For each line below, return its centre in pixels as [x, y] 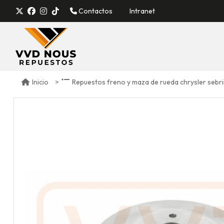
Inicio [40, 82]
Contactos [95, 11]
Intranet [142, 11]
